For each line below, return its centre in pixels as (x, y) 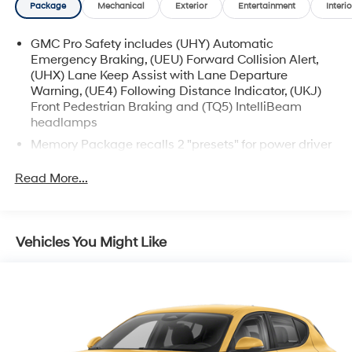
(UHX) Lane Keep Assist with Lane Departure (159, 76)
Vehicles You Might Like (91, 242)
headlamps (64, 123)
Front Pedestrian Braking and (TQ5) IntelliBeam (166, 107)
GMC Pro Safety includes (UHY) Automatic (152, 44)
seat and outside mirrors (100, 161)
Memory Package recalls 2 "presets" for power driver (181, 145)
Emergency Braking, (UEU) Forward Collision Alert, (174, 60)
